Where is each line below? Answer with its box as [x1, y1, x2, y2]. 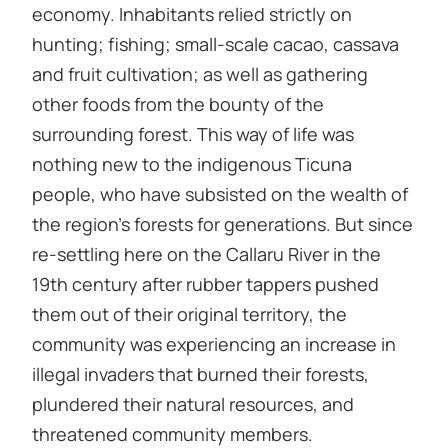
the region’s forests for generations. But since [32, 211, 413, 236]
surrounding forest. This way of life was [32, 121, 354, 146]
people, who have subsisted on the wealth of [32, 181, 408, 206]
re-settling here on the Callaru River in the [32, 241, 381, 266]
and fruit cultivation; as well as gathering [32, 61, 368, 86]
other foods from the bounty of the [32, 91, 324, 116]
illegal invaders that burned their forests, [32, 361, 369, 386]
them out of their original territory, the [32, 301, 347, 326]
